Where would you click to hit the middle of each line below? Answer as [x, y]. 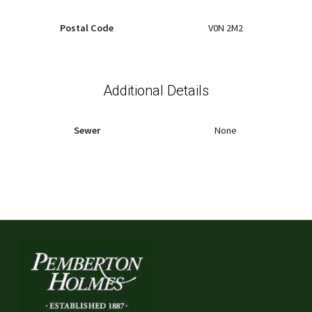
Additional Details [156, 91]
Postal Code [87, 28]
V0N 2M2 [225, 28]
